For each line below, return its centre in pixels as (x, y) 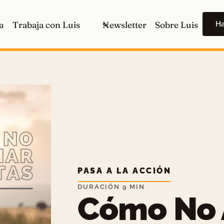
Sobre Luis (177, 24)
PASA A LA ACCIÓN (124, 171)
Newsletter (125, 24)
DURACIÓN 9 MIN (111, 187)
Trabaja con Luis (46, 24)
